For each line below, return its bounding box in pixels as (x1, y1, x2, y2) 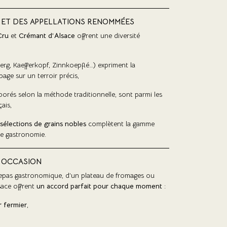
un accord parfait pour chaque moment (36, 181, 162, 191)
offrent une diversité (75, 30, 140, 40)
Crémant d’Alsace (19, 30, 75, 40)
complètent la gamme (86, 119, 155, 128)
